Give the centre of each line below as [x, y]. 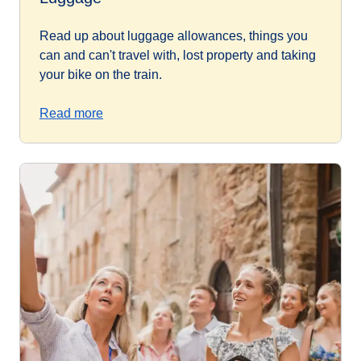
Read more [71, 113]
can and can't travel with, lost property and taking [178, 55]
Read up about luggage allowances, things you [174, 35]
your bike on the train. [101, 74]
